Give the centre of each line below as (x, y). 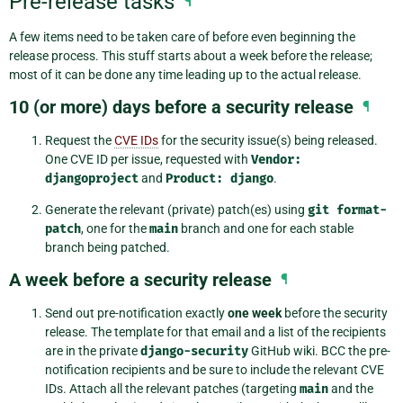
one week (255, 313)
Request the (80, 141)
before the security (335, 313)
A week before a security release (140, 280)
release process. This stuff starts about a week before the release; (191, 56)
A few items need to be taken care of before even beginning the (182, 37)
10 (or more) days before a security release (181, 107)
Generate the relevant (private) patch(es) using (176, 210)
